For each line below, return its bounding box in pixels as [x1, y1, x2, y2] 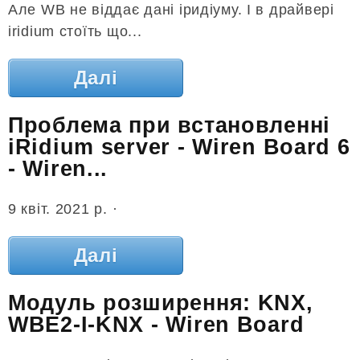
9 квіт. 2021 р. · [8, 200, 118, 217]
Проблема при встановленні [8, 113, 330, 138]
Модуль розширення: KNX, [8, 291, 313, 316]
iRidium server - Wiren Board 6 [8, 135, 350, 160]
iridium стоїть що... [8, 22, 142, 39]
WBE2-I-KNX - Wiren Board [8, 313, 305, 337]
